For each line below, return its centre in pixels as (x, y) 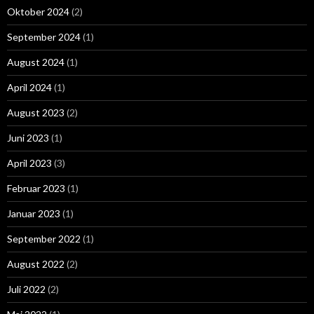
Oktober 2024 (38, 11)
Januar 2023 (34, 213)
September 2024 (44, 36)
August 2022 (36, 264)
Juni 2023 (28, 137)
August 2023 (36, 112)
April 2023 (29, 163)
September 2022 (44, 238)
